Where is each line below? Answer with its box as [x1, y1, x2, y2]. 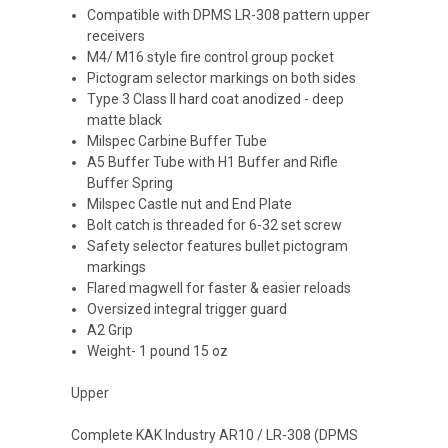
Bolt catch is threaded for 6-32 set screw [87, 216, 343, 233]
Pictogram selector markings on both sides [87, 69, 357, 86]
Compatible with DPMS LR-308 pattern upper [87, 6, 371, 23]
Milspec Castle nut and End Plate [87, 195, 296, 212]
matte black [87, 111, 163, 128]
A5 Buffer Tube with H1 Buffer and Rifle [87, 153, 339, 170]
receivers [87, 27, 146, 44]
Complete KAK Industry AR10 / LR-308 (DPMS [71, 426, 358, 443]
